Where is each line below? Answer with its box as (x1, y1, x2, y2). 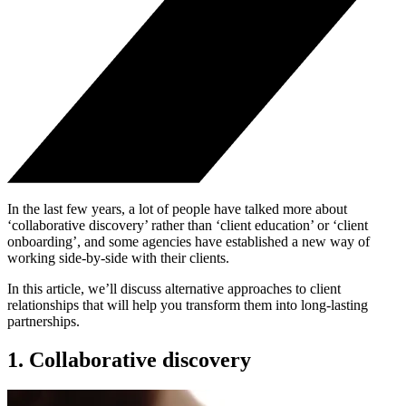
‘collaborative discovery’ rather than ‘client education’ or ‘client (7, 217, 368, 233)
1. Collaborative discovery (7, 347, 251, 372)
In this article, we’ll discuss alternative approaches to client (7, 280, 341, 296)
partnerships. (7, 313, 80, 329)
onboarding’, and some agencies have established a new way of (7, 233, 370, 249)
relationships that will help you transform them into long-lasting (7, 296, 368, 313)
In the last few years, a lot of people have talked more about (7, 200, 347, 217)
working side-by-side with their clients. (7, 249, 229, 266)
